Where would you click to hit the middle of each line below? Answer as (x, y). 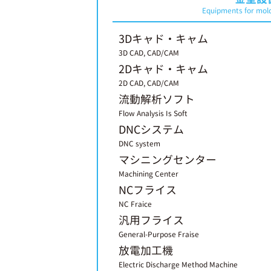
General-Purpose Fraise (159, 234)
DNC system (139, 144)
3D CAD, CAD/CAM (149, 53)
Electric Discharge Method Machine (178, 265)
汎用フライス (151, 220)
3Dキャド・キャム (163, 39)
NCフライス (148, 190)
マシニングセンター (168, 160)
